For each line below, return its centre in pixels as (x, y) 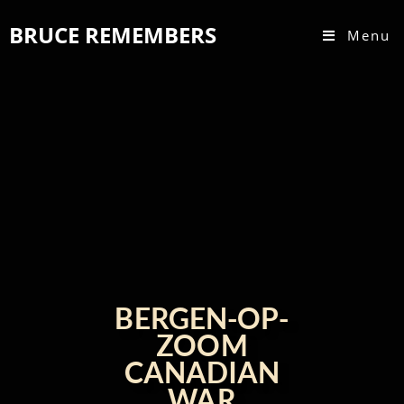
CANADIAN (202, 372)
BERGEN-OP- (202, 318)
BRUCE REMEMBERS (113, 35)
